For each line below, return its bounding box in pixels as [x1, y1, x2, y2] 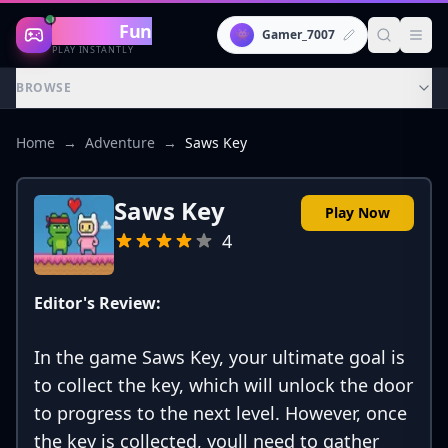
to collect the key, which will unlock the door [34, 373, 413, 397]
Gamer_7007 [262, 26, 335, 43]
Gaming [52, 18, 120, 43]
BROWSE [16, 79, 72, 96]
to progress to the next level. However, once [34, 401, 407, 425]
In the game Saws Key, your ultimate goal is [34, 345, 405, 369]
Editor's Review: [34, 292, 161, 314]
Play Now [325, 203, 390, 222]
